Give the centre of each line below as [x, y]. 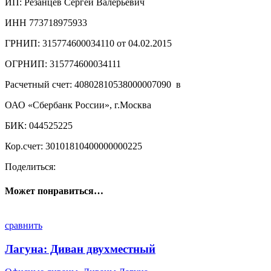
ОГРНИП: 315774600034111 [63, 64]
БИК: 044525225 [39, 126]
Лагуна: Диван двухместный [80, 249]
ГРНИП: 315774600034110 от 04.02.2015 [88, 44]
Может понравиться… [54, 191]
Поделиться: [30, 167]
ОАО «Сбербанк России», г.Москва [78, 105]
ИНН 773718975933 [46, 23]
